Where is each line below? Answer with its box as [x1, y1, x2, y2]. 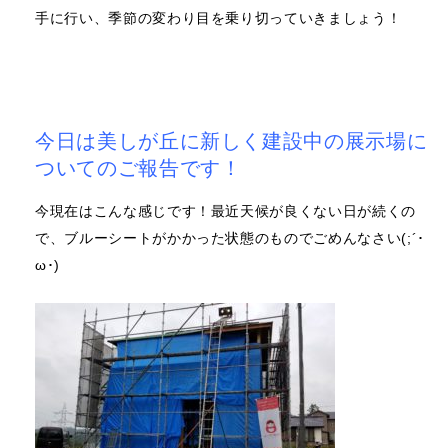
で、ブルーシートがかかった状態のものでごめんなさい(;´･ [35, 230, 425, 246]
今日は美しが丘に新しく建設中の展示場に [35, 130, 428, 152]
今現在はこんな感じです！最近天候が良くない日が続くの [35, 203, 416, 219]
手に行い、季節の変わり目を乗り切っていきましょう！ [35, 10, 402, 26]
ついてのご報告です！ [35, 157, 242, 179]
